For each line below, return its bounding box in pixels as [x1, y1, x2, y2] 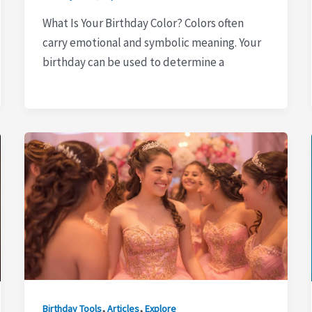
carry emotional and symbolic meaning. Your [42, 34, 261, 50]
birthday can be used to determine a [42, 54, 224, 70]
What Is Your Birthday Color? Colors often [42, 15, 244, 31]
